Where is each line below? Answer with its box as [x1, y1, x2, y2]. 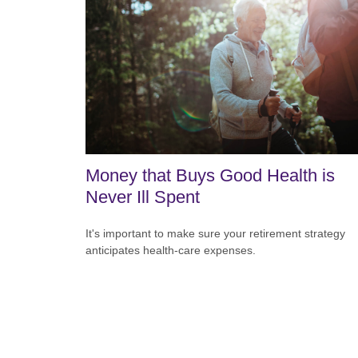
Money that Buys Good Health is [86, 165, 335, 186]
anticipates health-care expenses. [86, 244, 256, 257]
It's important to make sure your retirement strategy [86, 227, 345, 241]
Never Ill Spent [86, 187, 200, 208]
